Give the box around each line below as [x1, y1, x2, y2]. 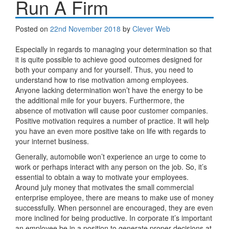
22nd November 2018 [50, 23, 121, 34]
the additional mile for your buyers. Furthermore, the [15, 95, 185, 105]
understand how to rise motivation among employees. [15, 74, 189, 85]
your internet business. [15, 135, 89, 146]
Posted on [15, 23, 50, 34]
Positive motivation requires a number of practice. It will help [15, 115, 209, 126]
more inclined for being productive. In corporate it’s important [15, 212, 212, 223]
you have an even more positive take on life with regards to [15, 125, 206, 136]
